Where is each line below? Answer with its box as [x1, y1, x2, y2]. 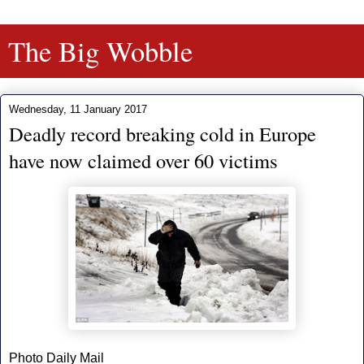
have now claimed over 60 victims [9, 147, 278, 174]
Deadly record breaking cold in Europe [9, 120, 316, 147]
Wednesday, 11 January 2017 [9, 103, 147, 115]
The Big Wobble [8, 32, 193, 70]
